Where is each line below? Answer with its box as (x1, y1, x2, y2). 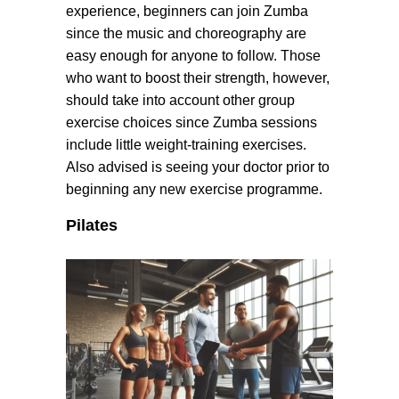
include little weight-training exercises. (66, 137, 306, 152)
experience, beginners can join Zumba (66, 4, 308, 19)
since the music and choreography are (66, 26, 306, 41)
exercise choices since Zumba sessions (66, 115, 317, 130)
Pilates (66, 216, 118, 234)
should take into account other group (66, 93, 295, 108)
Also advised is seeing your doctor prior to (66, 159, 330, 175)
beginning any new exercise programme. (66, 182, 322, 197)
